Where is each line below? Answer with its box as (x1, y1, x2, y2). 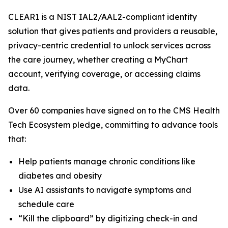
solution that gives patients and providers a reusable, (8, 26, 217, 36)
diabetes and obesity (18, 170, 102, 181)
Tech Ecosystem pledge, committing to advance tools (8, 120, 218, 130)
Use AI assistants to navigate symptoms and (18, 185, 191, 195)
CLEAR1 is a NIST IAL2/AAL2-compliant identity (8, 12, 197, 22)
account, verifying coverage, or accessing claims (8, 69, 201, 79)
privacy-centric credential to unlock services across (8, 40, 211, 50)
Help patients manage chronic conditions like (18, 156, 195, 166)
